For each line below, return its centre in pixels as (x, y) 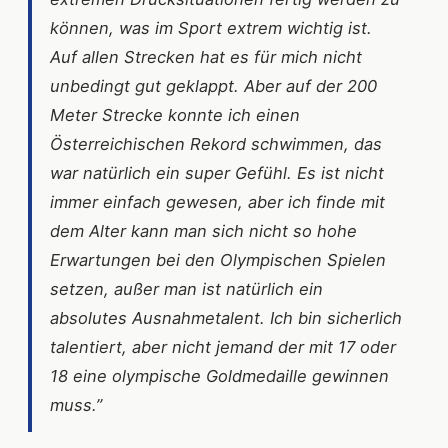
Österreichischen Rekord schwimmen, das (216, 143)
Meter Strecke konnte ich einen (175, 114)
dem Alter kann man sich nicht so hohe (203, 230)
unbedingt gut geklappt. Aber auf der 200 (213, 85)
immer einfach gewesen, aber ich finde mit (217, 201)
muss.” (76, 404)
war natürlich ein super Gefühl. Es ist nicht (217, 172)
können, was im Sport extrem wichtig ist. (211, 27)
